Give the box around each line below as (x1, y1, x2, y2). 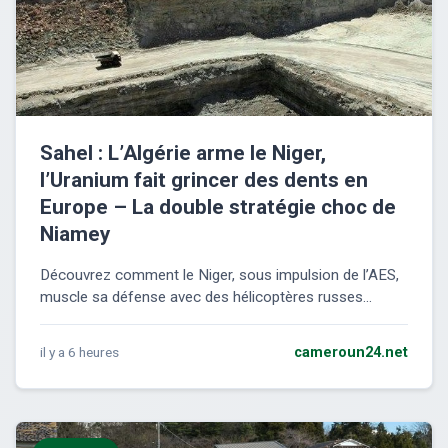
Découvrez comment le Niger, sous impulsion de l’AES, (40, 266, 399, 285)
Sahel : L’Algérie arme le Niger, (40, 141, 326, 166)
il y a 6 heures (40, 344, 119, 361)
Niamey (40, 222, 110, 247)
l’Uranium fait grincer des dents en (40, 168, 368, 193)
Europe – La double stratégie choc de (40, 195, 396, 220)
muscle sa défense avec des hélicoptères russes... (40, 288, 372, 307)
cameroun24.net (294, 344, 408, 362)
